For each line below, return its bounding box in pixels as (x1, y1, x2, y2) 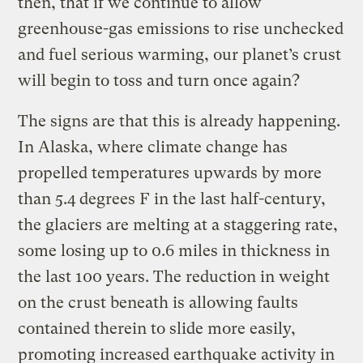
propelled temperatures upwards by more (18, 163, 322, 182)
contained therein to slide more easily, (18, 318, 297, 338)
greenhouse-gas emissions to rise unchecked (18, 19, 344, 38)
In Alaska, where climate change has (18, 137, 288, 156)
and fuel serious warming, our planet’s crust (18, 45, 342, 64)
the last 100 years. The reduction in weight (18, 267, 331, 286)
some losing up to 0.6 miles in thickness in (18, 241, 331, 260)
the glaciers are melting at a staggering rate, (18, 215, 339, 234)
